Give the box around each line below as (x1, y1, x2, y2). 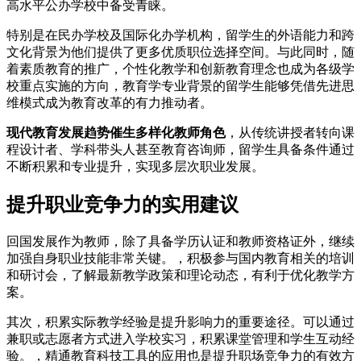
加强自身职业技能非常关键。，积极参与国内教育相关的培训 (6, 251, 355, 265)
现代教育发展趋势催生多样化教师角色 (6, 125, 226, 139)
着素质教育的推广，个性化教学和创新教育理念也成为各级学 (6, 61, 355, 76)
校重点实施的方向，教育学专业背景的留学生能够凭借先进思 (6, 78, 355, 93)
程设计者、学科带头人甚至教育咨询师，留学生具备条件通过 (6, 142, 355, 156)
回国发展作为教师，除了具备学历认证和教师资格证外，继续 (6, 234, 355, 248)
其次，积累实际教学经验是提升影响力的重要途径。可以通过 (6, 314, 355, 329)
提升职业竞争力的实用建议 (6, 193, 239, 215)
